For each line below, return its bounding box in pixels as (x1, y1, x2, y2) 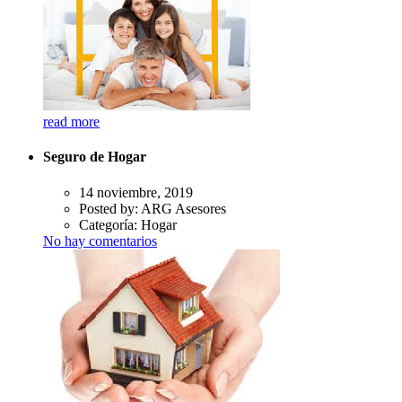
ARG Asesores (141, 200, 226, 216)
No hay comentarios (43, 232, 157, 249)
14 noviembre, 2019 (79, 184, 193, 200)
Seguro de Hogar (43, 149, 146, 165)
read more (43, 114, 100, 130)
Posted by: (79, 200, 141, 216)
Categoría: (79, 216, 141, 232)
